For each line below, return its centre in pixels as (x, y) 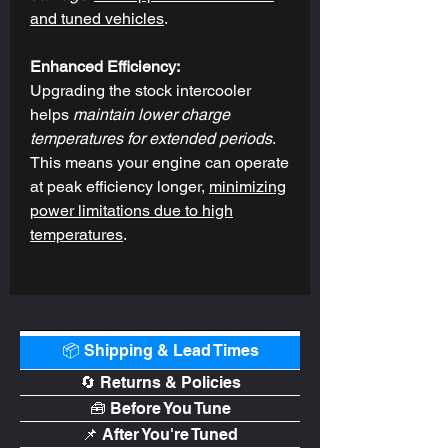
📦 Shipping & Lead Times (160, 350)
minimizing (247, 186)
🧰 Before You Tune (160, 408)
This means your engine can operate (159, 162)
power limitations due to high (131, 210)
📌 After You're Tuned (160, 434)
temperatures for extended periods (151, 138)
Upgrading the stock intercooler (140, 90)
